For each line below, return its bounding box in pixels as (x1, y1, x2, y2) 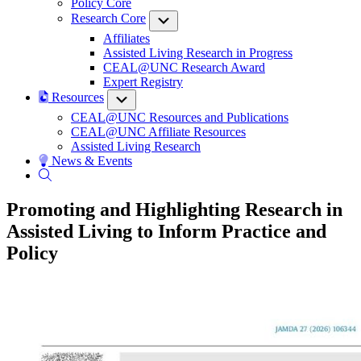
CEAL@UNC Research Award (103, 60, 265, 74)
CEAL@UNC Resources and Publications (71, 110, 288, 124)
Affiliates (103, 31, 150, 45)
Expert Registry (103, 75, 183, 89)
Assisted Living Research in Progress (103, 46, 293, 60)
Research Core (71, 11, 146, 25)
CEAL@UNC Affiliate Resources (71, 125, 246, 139)
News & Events (48, 154, 132, 168)
